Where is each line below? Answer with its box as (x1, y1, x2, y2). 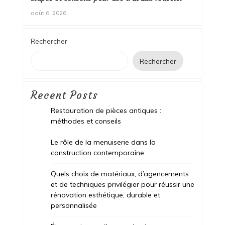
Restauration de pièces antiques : (50, 105, 161, 115)
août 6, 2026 (30, 9, 66, 17)
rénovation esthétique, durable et (50, 190, 160, 199)
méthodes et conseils (50, 116, 121, 126)
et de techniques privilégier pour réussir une (50, 179, 194, 189)
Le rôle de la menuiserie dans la (50, 137, 156, 147)
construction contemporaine (50, 148, 144, 157)
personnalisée (50, 200, 97, 210)
